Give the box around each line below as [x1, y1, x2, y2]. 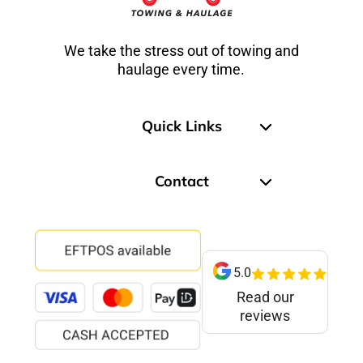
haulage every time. [117, 60, 246, 78]
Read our [236, 288, 294, 305]
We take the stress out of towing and [63, 41, 299, 59]
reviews [240, 306, 291, 324]
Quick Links [141, 116, 222, 135]
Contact [154, 171, 209, 190]
